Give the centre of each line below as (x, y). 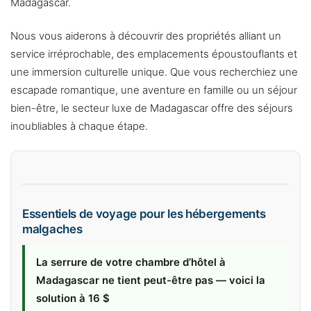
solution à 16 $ (73, 299)
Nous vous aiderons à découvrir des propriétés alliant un (146, 36)
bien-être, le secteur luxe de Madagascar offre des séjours (152, 108)
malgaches (52, 229)
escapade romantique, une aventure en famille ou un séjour (154, 90)
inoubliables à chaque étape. (79, 126)
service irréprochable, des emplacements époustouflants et (154, 54)
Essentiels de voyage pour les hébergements (144, 214)
